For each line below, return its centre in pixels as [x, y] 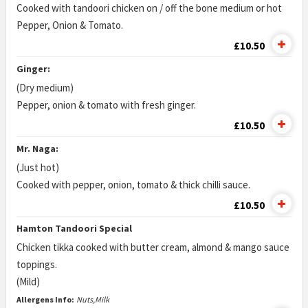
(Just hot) [37, 167]
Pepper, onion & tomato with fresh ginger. [106, 105]
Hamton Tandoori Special [74, 228]
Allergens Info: [45, 299]
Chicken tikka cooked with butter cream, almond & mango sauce [153, 247]
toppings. [36, 264]
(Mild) [28, 282]
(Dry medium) [45, 88]
